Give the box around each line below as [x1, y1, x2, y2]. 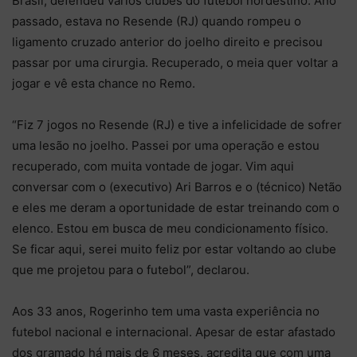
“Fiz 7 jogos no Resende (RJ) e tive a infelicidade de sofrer [12, 116, 342, 132]
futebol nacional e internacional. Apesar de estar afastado [12, 324, 335, 339]
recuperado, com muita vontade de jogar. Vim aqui [12, 158, 294, 174]
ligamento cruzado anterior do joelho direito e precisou [12, 33, 323, 49]
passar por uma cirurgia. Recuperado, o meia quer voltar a [12, 54, 338, 70]
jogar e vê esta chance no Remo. [12, 75, 195, 91]
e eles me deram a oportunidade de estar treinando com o [12, 199, 339, 215]
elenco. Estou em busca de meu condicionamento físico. [12, 220, 328, 236]
